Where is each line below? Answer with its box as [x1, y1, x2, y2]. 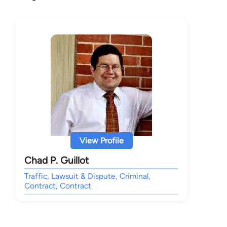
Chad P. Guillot [24, 155, 89, 167]
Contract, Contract [24, 181, 91, 191]
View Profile [79, 136, 124, 146]
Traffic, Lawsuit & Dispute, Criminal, [24, 171, 150, 181]
